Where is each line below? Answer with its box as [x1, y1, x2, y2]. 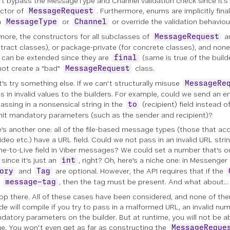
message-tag [5, 179, 56, 186]
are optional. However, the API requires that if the [53, 167, 225, 175]
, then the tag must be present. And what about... [59, 178, 228, 186]
